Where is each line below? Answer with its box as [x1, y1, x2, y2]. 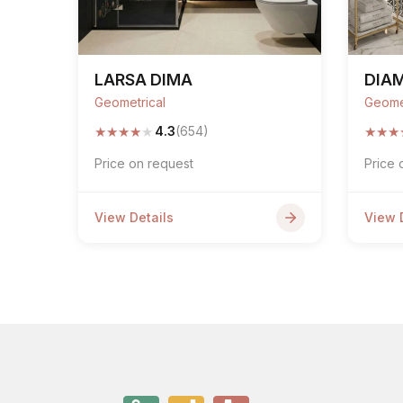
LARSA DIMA [94, 70, 193, 89]
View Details [94, 210, 174, 225]
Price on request [94, 156, 193, 171]
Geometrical [94, 94, 166, 110]
